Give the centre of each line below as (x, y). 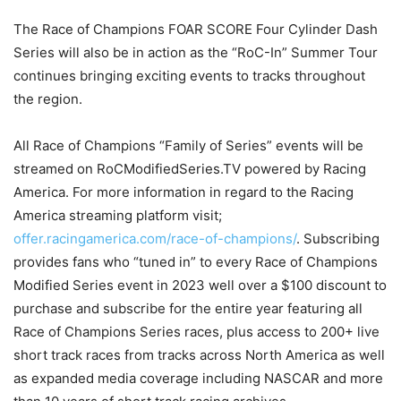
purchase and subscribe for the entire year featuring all (188, 308)
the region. (48, 99)
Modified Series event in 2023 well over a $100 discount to (200, 285)
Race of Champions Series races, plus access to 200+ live (196, 332)
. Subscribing (338, 239)
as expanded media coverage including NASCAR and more (198, 378)
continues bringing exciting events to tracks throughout (189, 76)
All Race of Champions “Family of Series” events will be (188, 145)
